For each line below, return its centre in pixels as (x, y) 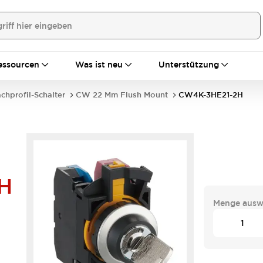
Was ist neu (99, 65)
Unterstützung (189, 65)
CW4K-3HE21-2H (211, 95)
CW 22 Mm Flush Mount (122, 95)
